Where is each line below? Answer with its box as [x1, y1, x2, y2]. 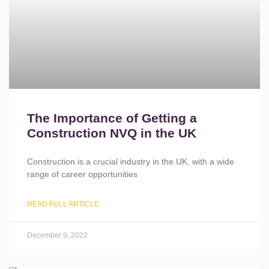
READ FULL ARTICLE [27, 200, 99, 208]
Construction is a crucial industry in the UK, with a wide [27, 157, 234, 166]
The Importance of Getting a [27, 111, 197, 125]
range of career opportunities [27, 169, 138, 179]
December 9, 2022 [27, 231, 88, 240]
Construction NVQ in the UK [27, 126, 196, 140]
